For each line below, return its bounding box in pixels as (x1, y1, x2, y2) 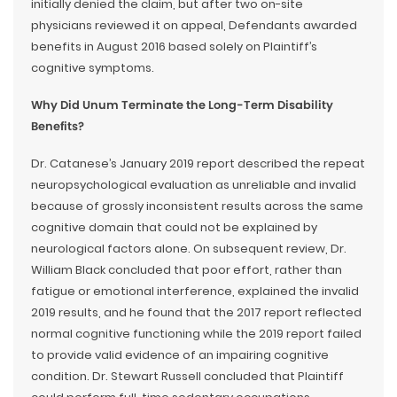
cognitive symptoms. (31, 59, 154, 76)
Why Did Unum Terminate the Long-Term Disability (31, 97, 333, 113)
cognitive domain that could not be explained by (31, 219, 317, 236)
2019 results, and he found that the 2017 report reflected (31, 304, 362, 321)
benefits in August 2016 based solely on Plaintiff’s (31, 38, 317, 55)
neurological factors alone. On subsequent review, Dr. (31, 240, 346, 257)
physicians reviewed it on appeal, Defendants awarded (31, 17, 357, 34)
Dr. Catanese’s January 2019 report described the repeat (31, 155, 365, 172)
